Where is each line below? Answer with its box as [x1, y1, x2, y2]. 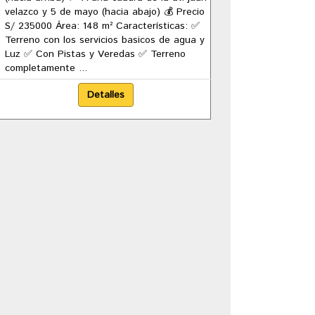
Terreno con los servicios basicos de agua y [4, 33, 205, 47]
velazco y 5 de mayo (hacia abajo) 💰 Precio [4, 5, 205, 19]
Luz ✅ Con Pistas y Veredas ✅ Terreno [4, 47, 186, 61]
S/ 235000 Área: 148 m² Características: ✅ [4, 19, 200, 33]
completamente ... [4, 61, 87, 75]
